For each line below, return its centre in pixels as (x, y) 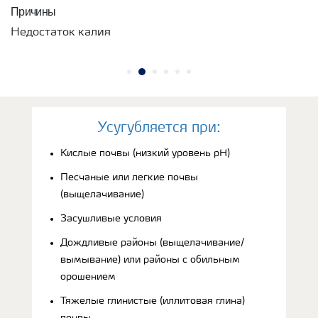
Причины (33, 11)
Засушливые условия (111, 218)
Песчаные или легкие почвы (129, 177)
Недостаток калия (61, 32)
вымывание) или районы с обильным (150, 259)
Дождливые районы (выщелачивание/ (152, 242)
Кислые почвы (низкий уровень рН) (145, 153)
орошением (88, 276)
